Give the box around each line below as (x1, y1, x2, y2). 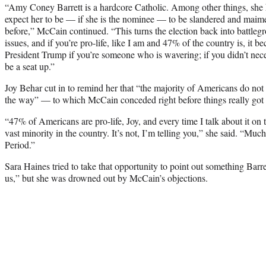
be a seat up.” (5, 59, 55, 72)
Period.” (5, 138, 35, 151)
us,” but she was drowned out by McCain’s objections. (5, 171, 208, 184)
